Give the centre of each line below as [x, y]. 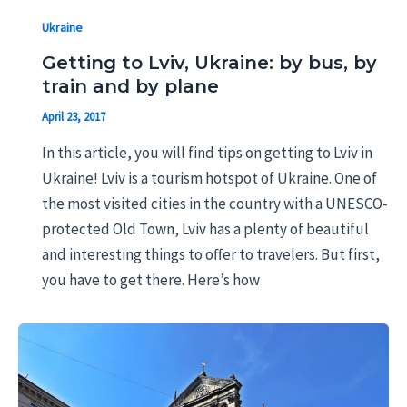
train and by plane [130, 87]
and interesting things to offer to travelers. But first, [210, 254]
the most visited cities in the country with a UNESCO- [214, 203]
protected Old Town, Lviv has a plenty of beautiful [205, 228]
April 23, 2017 [73, 117]
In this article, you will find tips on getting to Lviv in [207, 152]
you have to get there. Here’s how [150, 279]
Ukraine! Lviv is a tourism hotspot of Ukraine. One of [209, 178]
